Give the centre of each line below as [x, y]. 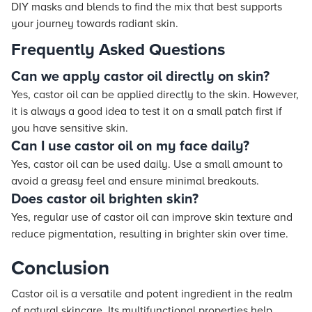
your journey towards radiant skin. [95, 24]
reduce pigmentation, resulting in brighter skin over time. [150, 234]
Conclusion [60, 268]
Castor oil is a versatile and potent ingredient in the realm [152, 294]
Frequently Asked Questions [118, 50]
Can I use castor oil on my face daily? [130, 146]
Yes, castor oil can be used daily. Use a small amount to [147, 164]
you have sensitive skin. [70, 128]
